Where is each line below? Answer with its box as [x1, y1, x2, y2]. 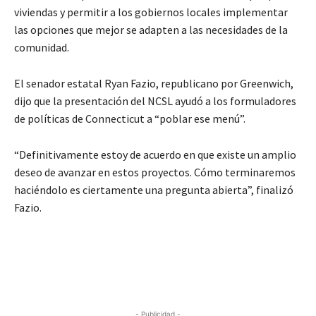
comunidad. [14, 40, 69, 55]
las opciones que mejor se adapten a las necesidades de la [14, 23, 288, 37]
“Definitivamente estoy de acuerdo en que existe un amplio [14, 147, 296, 162]
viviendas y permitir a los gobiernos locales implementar [14, 5, 288, 20]
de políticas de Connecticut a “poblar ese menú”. [14, 111, 245, 126]
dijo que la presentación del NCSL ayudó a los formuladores [14, 94, 296, 109]
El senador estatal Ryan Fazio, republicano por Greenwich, [14, 76, 293, 91]
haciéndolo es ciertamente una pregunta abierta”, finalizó [14, 183, 293, 197]
